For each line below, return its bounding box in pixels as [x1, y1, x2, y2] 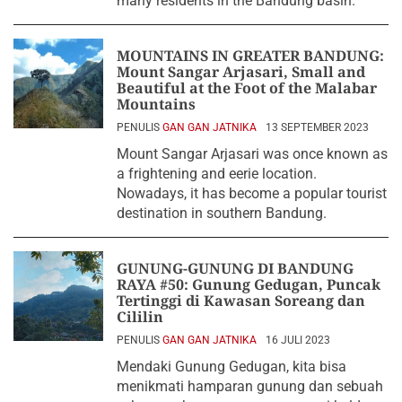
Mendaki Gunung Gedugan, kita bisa [117, 358, 346, 375]
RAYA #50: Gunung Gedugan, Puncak [117, 275, 380, 294]
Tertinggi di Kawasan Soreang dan [117, 291, 365, 310]
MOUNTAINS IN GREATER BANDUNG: [117, 46, 384, 66]
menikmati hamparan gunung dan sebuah [117, 378, 383, 395]
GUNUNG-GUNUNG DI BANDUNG [117, 258, 354, 278]
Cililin [117, 307, 163, 327]
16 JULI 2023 [266, 334, 330, 346]
